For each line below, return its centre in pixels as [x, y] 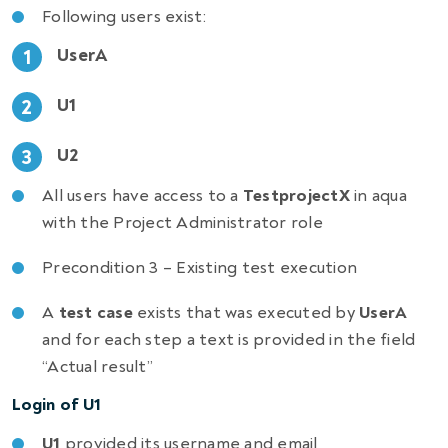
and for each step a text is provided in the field [229, 340]
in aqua [381, 196]
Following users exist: [124, 17]
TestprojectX [298, 196]
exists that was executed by [248, 313]
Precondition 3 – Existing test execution [200, 268]
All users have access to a [142, 196]
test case [98, 313]
